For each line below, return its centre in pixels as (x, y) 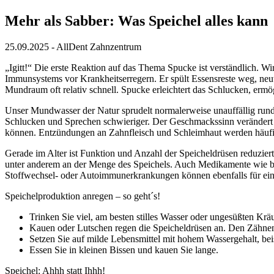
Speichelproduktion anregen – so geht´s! (83, 196)
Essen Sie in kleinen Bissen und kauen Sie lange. (124, 250)
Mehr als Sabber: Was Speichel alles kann (136, 20)
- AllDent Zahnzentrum (96, 46)
